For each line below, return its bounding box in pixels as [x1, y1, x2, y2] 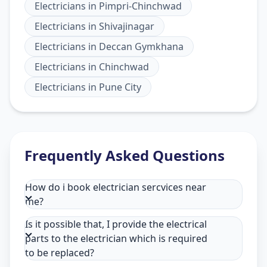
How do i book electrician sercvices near [25, 181, 206, 194]
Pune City [99, 80, 141, 94]
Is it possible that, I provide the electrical [25, 218, 207, 231]
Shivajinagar [99, 20, 154, 33]
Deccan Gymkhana [99, 40, 184, 54]
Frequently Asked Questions [24, 145, 225, 166]
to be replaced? [25, 246, 94, 260]
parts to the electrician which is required [25, 232, 207, 246]
